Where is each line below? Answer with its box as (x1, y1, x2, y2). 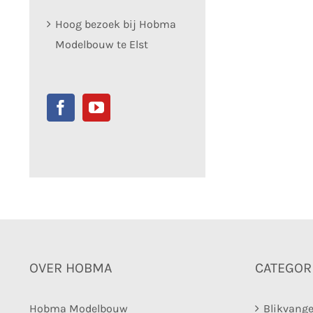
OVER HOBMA (29, 259, 112, 276)
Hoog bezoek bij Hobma (55, 17, 176, 31)
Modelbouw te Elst (55, 37, 148, 51)
